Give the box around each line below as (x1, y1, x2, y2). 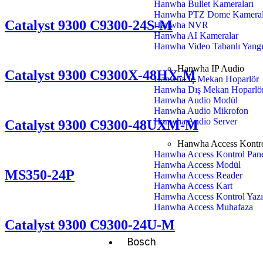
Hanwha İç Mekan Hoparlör (154, 74, 259, 84)
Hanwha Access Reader (154, 170, 243, 180)
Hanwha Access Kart (154, 181, 233, 191)
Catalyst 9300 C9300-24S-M (5, 18, 173, 33)
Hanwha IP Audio (177, 63, 245, 73)
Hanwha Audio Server (154, 116, 238, 126)
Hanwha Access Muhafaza (154, 202, 254, 212)
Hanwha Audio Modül (154, 95, 238, 105)
